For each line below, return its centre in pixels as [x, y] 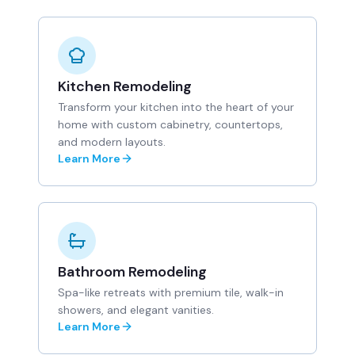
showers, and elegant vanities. [136, 310]
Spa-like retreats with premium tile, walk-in [171, 292]
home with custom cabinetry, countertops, [170, 124]
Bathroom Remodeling [132, 272]
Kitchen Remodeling [125, 86]
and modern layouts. [112, 142]
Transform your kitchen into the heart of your [176, 107]
